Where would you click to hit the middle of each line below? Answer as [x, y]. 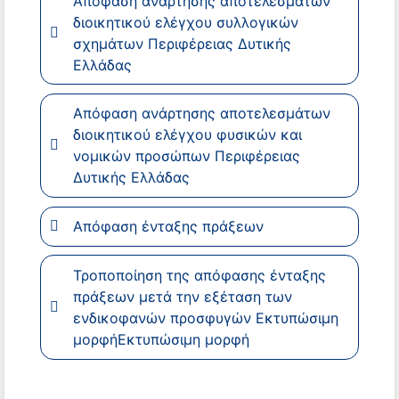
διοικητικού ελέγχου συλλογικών [185, 22]
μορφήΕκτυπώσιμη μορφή [161, 339]
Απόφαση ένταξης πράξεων [168, 227]
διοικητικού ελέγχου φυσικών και [187, 135]
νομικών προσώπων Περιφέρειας [186, 156]
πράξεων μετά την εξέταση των [182, 297]
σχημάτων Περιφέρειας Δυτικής [182, 43]
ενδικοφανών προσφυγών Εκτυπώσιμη [205, 318]
